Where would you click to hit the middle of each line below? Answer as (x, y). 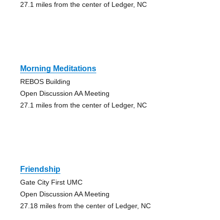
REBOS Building (45, 82)
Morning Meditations (58, 69)
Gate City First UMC (51, 182)
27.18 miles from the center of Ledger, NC (85, 206)
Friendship (40, 169)
